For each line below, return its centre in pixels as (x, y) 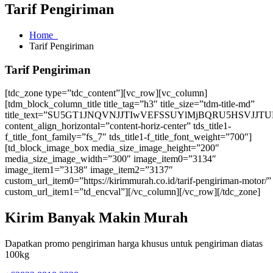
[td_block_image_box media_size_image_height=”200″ (112, 148)
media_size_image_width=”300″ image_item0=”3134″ (111, 159)
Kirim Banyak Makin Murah (96, 218)
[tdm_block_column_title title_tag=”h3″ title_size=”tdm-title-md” (130, 104)
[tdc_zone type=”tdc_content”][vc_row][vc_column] (106, 93)
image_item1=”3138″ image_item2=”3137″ (89, 170)
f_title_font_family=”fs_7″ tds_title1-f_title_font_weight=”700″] (128, 137)
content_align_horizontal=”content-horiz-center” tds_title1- (118, 126)
